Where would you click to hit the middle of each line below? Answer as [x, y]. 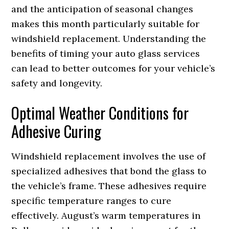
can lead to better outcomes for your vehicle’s [113, 68]
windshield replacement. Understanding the [109, 39]
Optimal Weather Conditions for [100, 113]
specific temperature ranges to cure [91, 201]
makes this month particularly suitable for [106, 24]
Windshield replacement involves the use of [109, 156]
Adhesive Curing [56, 131]
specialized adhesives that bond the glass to [109, 171]
